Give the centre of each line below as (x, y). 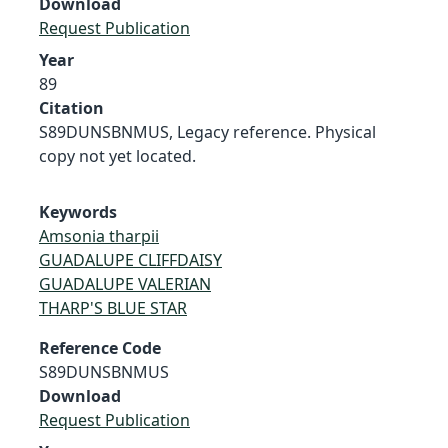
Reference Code (100, 347)
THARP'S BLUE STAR (113, 307)
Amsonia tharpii (99, 235)
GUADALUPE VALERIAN (125, 283)
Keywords (78, 211)
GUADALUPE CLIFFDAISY (130, 259)
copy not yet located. (117, 155)
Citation (71, 107)
